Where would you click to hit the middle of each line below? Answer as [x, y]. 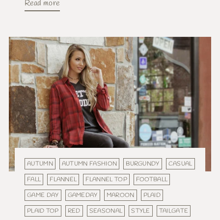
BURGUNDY [143, 164]
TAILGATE [174, 211]
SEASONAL [106, 211]
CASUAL [180, 164]
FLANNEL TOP [106, 180]
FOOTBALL [152, 180]
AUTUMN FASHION [89, 164]
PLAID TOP [43, 211]
